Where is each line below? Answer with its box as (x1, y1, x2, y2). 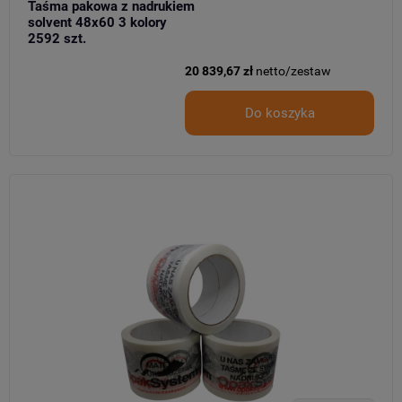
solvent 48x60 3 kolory (28, 14, 167, 31)
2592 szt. (28, 31, 86, 47)
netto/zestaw (256, 64, 331, 78)
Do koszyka (244, 105, 315, 121)
